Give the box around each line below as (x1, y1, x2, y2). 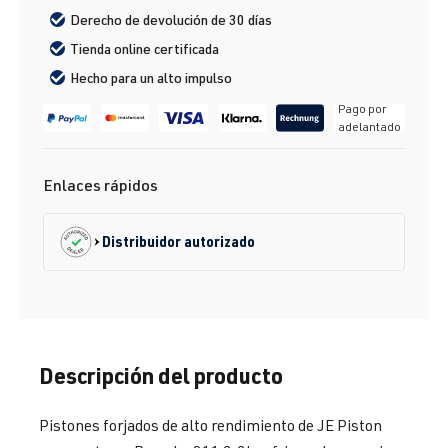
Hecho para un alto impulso (70, 69, 233, 87)
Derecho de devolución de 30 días (70, 11, 273, 29)
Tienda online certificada (70, 40, 220, 58)
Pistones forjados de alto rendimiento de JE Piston (39, 414, 382, 435)
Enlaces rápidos (43, 174, 158, 195)
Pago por (338, 101, 387, 117)
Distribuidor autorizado (102, 232, 255, 251)
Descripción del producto (39, 360, 283, 389)
